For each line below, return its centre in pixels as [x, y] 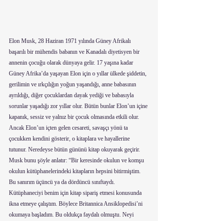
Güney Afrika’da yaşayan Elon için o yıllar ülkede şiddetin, [78, 74]
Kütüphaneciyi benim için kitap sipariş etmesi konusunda [76, 193]
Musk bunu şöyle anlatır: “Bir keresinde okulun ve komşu [77, 160]
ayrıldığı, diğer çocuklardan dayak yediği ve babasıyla [72, 95]
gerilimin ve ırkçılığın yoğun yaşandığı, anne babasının [73, 84]
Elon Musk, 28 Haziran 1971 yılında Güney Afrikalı [71, 41]
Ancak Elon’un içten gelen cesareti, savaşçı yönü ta [69, 128]
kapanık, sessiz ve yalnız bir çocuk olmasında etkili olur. [75, 117]
